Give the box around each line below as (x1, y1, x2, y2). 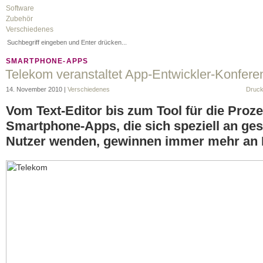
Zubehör (5, 15, 33, 23)
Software (5, 4, 34, 12)
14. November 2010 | (5, 86, 68, 93)
